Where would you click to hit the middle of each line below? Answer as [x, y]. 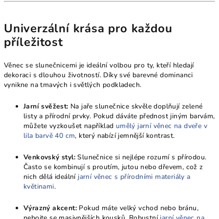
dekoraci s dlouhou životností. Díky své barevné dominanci [99, 75]
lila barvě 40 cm [49, 135]
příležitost [33, 42]
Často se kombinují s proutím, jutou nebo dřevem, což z [113, 167]
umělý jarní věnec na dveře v [162, 126]
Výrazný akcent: [50, 208]
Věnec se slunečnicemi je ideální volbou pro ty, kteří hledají [99, 65]
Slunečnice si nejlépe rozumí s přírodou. [141, 157]
